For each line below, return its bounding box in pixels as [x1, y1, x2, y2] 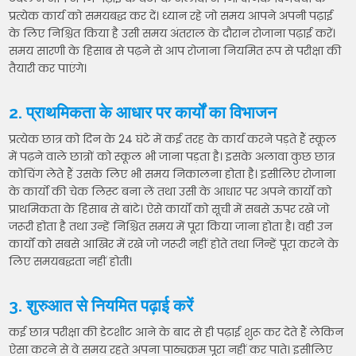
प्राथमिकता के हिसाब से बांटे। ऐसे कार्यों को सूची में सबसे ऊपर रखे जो [9, 201, 330, 218]
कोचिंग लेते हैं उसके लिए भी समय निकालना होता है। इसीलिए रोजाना [9, 166, 336, 183]
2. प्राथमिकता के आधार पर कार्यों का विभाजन [9, 103, 277, 123]
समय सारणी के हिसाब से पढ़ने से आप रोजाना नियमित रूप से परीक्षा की [9, 43, 342, 60]
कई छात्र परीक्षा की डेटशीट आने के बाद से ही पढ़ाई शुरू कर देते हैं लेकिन [9, 324, 344, 341]
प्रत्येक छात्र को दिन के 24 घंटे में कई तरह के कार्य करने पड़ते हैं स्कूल [9, 131, 337, 148]
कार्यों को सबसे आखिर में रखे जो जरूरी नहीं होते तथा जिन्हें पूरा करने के [9, 236, 339, 253]
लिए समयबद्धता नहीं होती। [9, 253, 133, 270]
